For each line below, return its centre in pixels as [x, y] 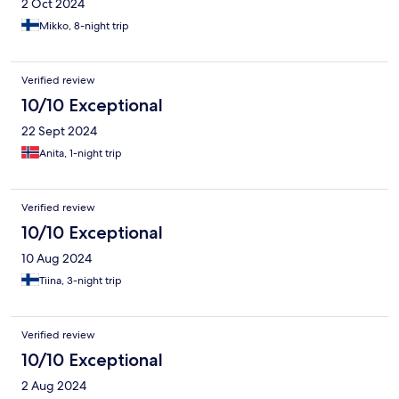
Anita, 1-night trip [81, 154]
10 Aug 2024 [57, 259]
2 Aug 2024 [54, 386]
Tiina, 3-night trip [81, 281]
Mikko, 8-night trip [84, 26]
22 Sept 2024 [59, 131]
